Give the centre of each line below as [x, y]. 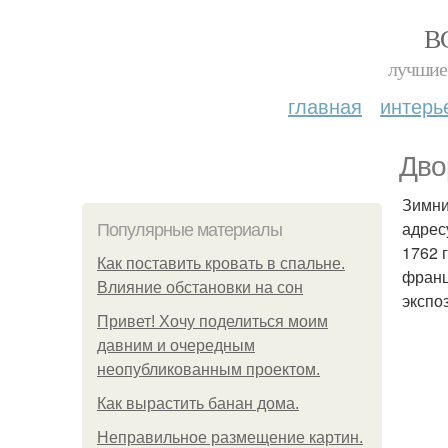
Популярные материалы [189, 230]
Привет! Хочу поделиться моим [212, 321]
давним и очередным [176, 345]
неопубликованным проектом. [208, 369]
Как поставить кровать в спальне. [221, 263]
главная [325, 105]
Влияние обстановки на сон [200, 287]
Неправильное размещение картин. [230, 437]
